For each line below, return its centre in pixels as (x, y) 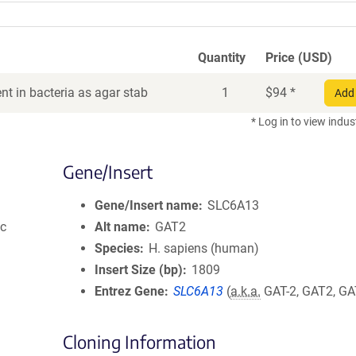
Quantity (222, 58)
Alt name (120, 227)
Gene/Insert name (147, 205)
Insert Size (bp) (139, 270)
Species (117, 248)
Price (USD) (299, 58)
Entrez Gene (130, 291)
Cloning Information (139, 342)
